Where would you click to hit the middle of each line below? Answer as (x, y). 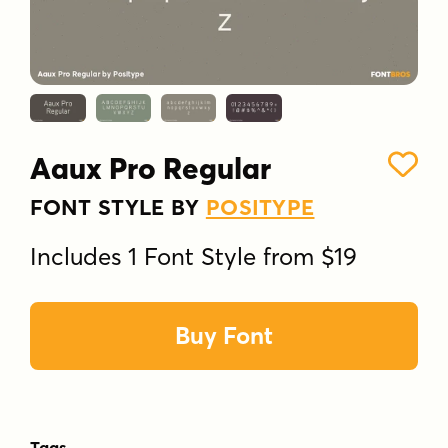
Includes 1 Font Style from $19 (194, 256)
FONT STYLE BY (118, 206)
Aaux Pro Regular (151, 169)
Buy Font (223, 335)
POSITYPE (260, 206)
